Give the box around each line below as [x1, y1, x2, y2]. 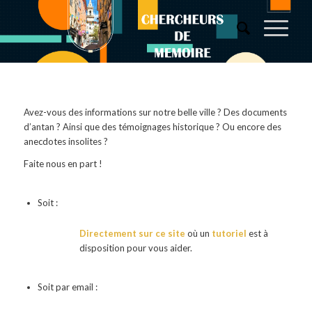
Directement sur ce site [79, 227, 187, 239]
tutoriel [211, 227, 249, 239]
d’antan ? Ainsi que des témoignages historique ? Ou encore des [23, 120, 281, 132]
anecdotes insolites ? [23, 135, 108, 147]
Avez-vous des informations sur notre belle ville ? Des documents [23, 106, 287, 118]
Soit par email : [37, 281, 97, 292]
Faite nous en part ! [23, 157, 102, 169]
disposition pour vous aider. [79, 242, 192, 253]
